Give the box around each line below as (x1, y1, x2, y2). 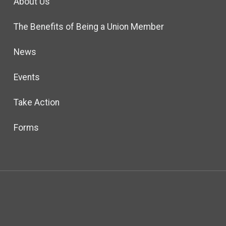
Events (13, 72, 40, 83)
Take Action (13, 97, 60, 108)
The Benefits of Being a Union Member (13, 22, 164, 32)
